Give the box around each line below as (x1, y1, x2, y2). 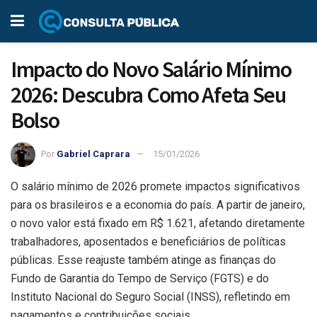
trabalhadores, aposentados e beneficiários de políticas (11, 234, 286, 248)
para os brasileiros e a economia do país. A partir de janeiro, (11, 197, 305, 212)
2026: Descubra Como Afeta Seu (11, 81, 286, 109)
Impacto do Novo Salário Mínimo (11, 55, 292, 83)
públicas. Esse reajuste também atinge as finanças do (11, 253, 276, 267)
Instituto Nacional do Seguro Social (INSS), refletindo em (11, 289, 290, 304)
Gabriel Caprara (57, 148, 130, 159)
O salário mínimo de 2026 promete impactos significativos (11, 179, 300, 193)
